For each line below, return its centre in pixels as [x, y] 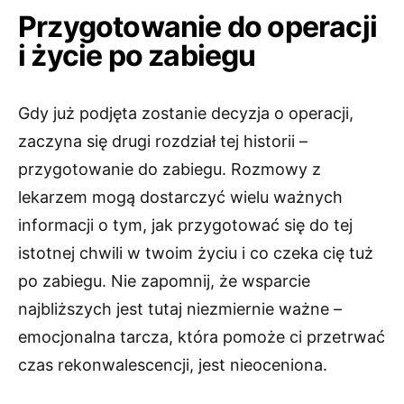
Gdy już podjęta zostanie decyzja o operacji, [186, 114]
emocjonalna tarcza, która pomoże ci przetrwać [202, 337]
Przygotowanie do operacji [198, 27]
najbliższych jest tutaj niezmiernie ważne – [180, 309]
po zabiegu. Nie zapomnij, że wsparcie [164, 281]
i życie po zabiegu [137, 56]
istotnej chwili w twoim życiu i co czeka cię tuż [196, 253]
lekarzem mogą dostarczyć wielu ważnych [180, 197]
